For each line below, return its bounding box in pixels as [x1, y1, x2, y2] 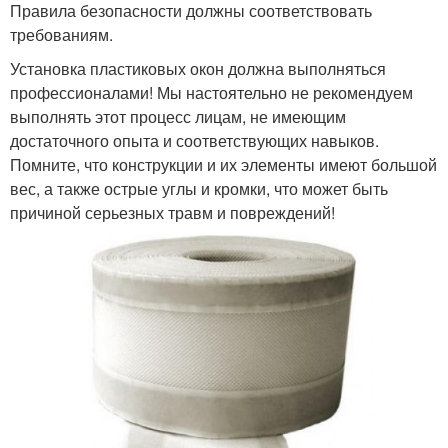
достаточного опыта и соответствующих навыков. [10, 128, 379, 152]
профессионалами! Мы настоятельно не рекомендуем [10, 80, 413, 104]
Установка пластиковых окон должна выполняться [10, 56, 386, 80]
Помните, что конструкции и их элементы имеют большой [10, 152, 437, 176]
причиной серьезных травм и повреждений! [10, 200, 335, 224]
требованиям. [10, 22, 113, 46]
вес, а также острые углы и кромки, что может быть [10, 176, 388, 200]
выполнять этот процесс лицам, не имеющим [10, 104, 346, 128]
